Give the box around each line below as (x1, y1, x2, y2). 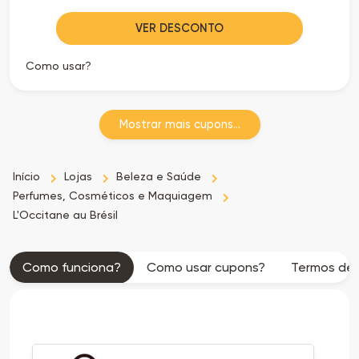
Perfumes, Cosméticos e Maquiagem (13, 188, 212, 202)
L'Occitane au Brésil (13, 208, 118, 221)
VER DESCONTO (135, 20, 224, 35)
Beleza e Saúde (116, 169, 201, 183)
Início (13, 169, 40, 183)
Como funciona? (22, 259, 121, 275)
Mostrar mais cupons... (119, 117, 240, 131)
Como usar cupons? (147, 259, 265, 275)
